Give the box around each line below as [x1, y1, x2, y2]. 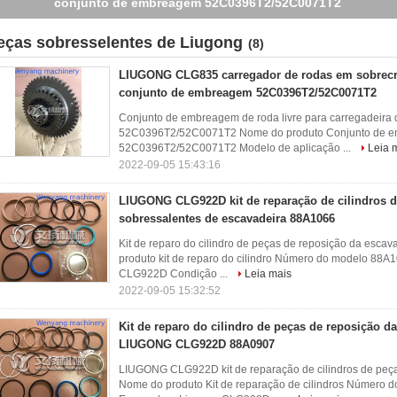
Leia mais [245, 268, 292, 280]
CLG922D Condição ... [119, 268, 230, 280]
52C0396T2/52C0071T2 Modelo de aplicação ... [119, 142, 354, 154]
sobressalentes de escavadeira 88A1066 [119, 212, 335, 225]
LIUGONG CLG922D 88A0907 [119, 338, 275, 351]
